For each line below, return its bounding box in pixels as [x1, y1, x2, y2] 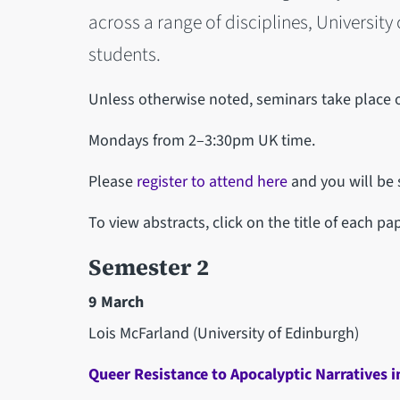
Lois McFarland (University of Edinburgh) [87, 321, 359, 345]
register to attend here [136, 170, 287, 193]
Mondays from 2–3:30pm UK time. [87, 129, 315, 152]
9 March [87, 290, 144, 313]
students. [87, 40, 161, 69]
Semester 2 [87, 251, 209, 282]
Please [87, 170, 137, 193]
